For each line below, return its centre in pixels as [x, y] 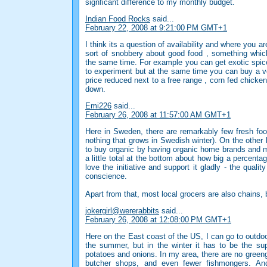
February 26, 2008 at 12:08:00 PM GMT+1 [158, 220]
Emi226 [98, 106]
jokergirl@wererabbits [122, 211]
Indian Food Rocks [118, 19]
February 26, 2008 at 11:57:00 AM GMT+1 [158, 115]
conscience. [106, 176]
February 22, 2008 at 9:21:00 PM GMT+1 [156, 28]
